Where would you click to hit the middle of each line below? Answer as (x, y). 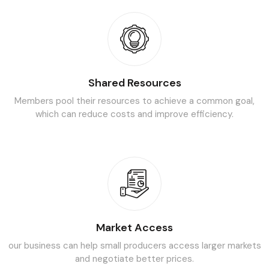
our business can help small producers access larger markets (134, 246)
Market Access (134, 228)
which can (56, 114)
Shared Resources (134, 83)
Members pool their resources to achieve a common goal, (134, 101)
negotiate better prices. (142, 259)
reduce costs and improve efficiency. (155, 114)
